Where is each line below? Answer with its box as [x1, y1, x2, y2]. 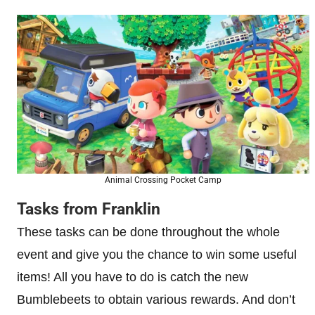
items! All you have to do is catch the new [17, 270, 248, 284]
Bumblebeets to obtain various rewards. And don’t [17, 292, 295, 307]
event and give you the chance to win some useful [17, 247, 297, 262]
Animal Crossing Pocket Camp [105, 175, 221, 185]
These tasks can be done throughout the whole [17, 225, 280, 239]
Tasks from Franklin [17, 200, 160, 219]
